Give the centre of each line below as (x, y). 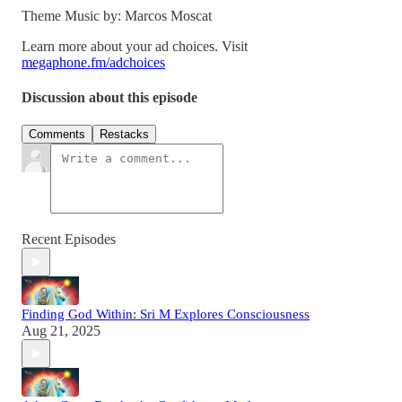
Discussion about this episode (109, 98)
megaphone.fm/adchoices (93, 62)
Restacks (124, 135)
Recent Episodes (69, 240)
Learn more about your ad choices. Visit (135, 46)
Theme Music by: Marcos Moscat (117, 15)
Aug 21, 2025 (61, 331)
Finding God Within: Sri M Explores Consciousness (166, 315)
